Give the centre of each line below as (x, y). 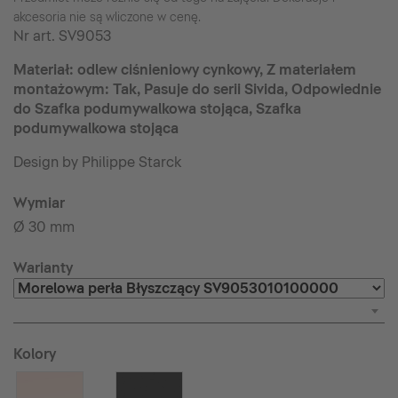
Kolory (35, 354)
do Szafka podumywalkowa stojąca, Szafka (157, 109)
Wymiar (39, 203)
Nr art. (36, 36)
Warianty (43, 268)
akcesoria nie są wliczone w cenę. (107, 17)
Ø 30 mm (44, 227)
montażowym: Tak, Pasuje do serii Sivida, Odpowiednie (197, 89)
